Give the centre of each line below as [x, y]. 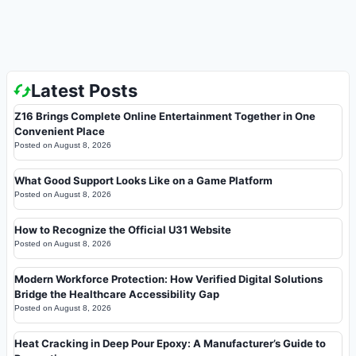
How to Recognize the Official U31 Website [123, 229]
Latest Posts [84, 90]
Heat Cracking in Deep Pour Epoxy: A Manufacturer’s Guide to [170, 343]
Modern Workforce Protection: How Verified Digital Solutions [168, 279]
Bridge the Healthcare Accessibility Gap [117, 294]
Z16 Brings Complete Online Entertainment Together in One [165, 116]
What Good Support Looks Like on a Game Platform [143, 180]
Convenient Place [60, 131]
